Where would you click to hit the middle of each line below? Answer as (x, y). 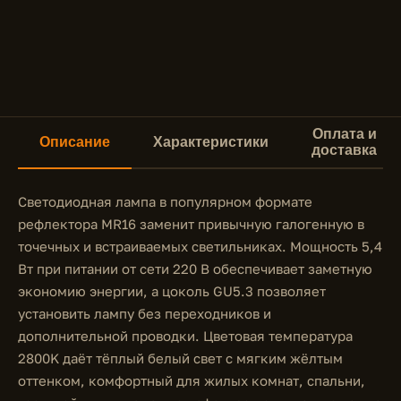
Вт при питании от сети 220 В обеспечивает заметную (195, 269)
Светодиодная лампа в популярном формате (165, 201)
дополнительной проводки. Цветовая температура (185, 336)
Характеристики (211, 142)
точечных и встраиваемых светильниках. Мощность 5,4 (200, 246)
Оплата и (344, 134)
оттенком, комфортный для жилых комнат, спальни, (192, 380)
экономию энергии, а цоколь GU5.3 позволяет (172, 291)
